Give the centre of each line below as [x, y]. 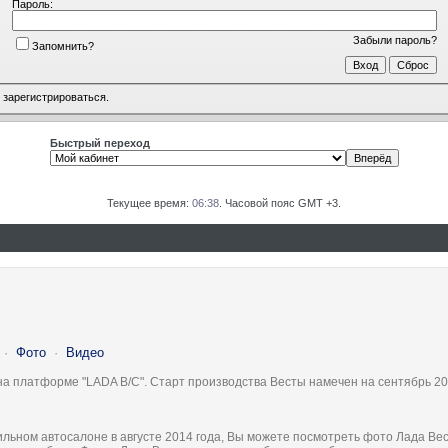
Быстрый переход [99, 143]
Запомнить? [62, 45]
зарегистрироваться [54, 97]
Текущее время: [149, 203]
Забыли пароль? [394, 39]
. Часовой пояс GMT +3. [280, 203]
